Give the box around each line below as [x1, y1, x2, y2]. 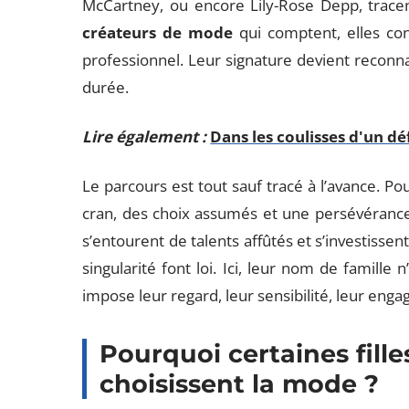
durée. [82, 77, 130, 98]
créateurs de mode [82, 22, 234, 43]
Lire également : [82, 126, 207, 147]
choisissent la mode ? [100, 369, 380, 399]
